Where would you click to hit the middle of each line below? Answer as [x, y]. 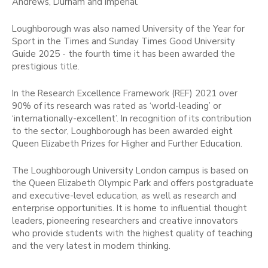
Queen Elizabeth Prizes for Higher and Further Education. [128, 143]
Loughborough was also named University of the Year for [128, 28]
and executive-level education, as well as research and [124, 195]
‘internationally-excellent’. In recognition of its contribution [132, 118]
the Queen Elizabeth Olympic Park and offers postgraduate [133, 183]
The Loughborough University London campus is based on [130, 170]
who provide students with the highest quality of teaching [132, 233]
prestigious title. [47, 66]
